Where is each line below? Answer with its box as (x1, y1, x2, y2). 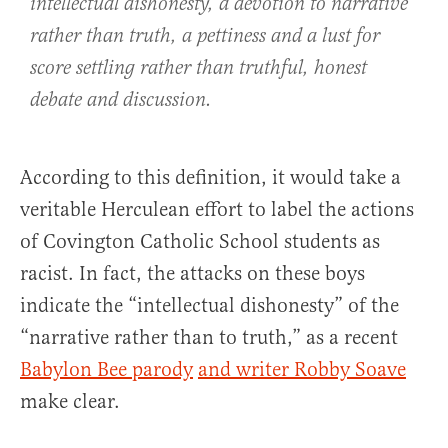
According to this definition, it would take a (20, 165, 401, 191)
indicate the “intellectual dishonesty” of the (20, 293, 399, 319)
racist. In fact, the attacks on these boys (20, 261, 365, 287)
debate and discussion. (30, 88, 212, 114)
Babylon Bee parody (20, 357, 193, 383)
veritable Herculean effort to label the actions (20, 197, 414, 223)
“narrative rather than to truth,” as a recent (20, 325, 398, 351)
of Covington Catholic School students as (20, 229, 380, 255)
